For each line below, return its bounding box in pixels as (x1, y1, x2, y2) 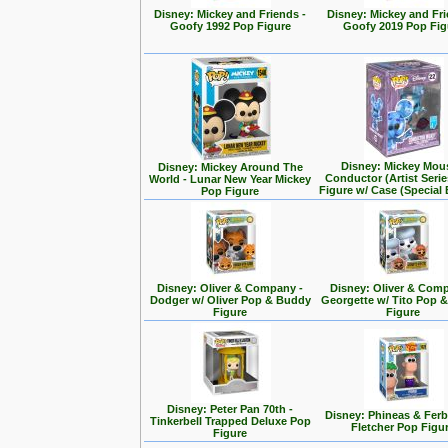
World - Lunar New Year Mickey (149, 173, 312, 185)
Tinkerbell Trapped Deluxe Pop (150, 415, 311, 427)
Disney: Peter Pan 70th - (167, 403, 294, 415)
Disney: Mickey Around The (158, 161, 303, 173)
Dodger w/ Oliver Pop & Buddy (150, 294, 311, 306)
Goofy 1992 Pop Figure (170, 20, 291, 32)
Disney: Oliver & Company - (157, 282, 304, 294)
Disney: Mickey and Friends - (154, 8, 307, 20)
